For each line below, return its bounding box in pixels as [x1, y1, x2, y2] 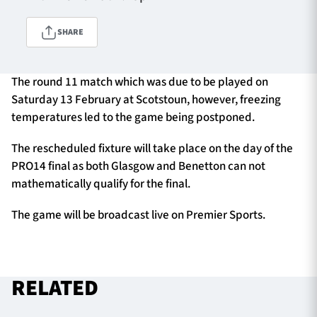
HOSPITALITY [189, 46, 232, 57]
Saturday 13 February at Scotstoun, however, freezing [11, 91, 281, 109]
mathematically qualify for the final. [11, 175, 190, 192]
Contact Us [11, 191, 60, 207]
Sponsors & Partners [11, 242, 100, 258]
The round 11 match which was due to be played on [11, 74, 268, 91]
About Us [11, 217, 51, 232]
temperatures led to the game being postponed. [11, 109, 255, 127]
